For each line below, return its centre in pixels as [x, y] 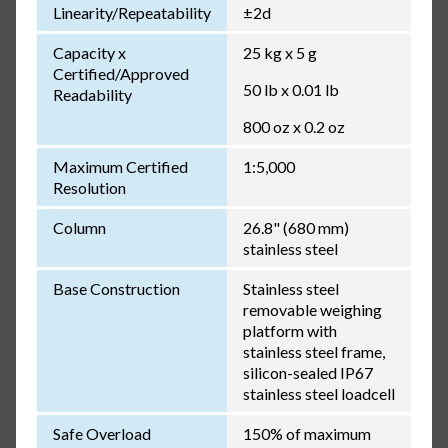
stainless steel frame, [313, 351]
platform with [289, 330]
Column [79, 227]
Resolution [89, 187]
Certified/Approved [120, 73]
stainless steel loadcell [318, 393]
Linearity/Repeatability [131, 12]
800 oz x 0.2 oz [293, 126]
